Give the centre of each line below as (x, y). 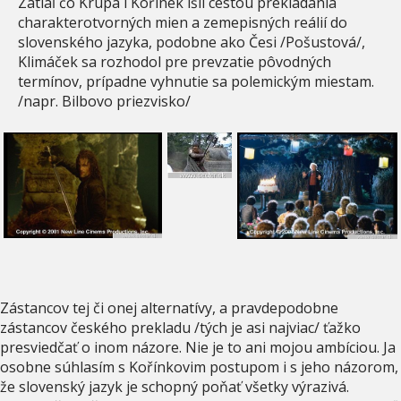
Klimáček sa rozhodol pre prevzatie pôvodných (175, 61)
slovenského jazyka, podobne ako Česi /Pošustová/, (192, 42)
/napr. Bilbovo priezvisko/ (104, 101)
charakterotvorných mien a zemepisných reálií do (183, 22)
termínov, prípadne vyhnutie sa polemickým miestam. (196, 81)
